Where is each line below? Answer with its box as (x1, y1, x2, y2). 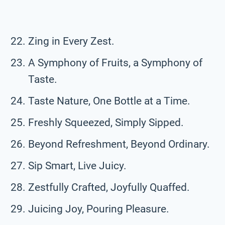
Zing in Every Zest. (28, 35, 115, 47)
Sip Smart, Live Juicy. (28, 159, 127, 172)
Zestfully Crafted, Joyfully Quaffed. (28, 181, 190, 193)
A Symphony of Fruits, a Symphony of (28, 56, 202, 69)
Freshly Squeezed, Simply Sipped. (28, 116, 184, 129)
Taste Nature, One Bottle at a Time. (28, 94, 190, 107)
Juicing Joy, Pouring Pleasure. (28, 202, 169, 215)
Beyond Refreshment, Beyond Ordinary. (28, 138, 210, 150)
